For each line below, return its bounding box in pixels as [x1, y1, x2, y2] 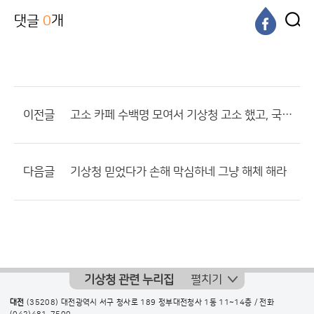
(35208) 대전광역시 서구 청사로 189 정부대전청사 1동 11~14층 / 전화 [24, 299, 275, 307]
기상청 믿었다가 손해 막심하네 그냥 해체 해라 [70, 165, 287, 178]
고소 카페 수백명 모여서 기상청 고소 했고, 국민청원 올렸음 [282, 109, 292, 121]
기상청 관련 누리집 [84, 273, 174, 286]
